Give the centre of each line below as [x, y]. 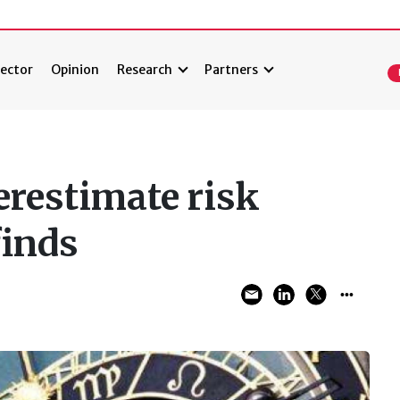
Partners [232, 70]
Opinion [75, 70]
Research [145, 70]
